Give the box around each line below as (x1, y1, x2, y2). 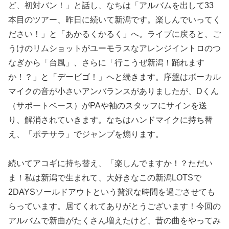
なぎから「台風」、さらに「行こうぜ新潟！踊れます (8, 58, 204, 67)
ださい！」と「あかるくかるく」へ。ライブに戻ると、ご (8, 30, 221, 39)
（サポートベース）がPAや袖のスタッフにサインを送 (8, 101, 207, 110)
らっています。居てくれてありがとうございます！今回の (8, 201, 221, 211)
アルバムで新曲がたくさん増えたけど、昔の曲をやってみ (8, 216, 221, 225)
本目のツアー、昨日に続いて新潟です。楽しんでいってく (8, 15, 221, 25)
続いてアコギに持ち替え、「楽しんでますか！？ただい (8, 158, 213, 168)
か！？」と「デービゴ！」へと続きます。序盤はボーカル (8, 73, 221, 82)
